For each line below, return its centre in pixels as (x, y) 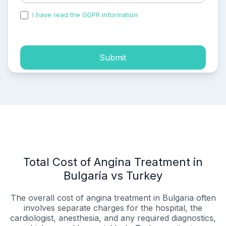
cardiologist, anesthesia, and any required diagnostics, (113, 218)
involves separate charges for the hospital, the (113, 208)
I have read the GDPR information (85, 15)
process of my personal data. (67, 23)
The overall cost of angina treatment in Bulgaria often (113, 198)
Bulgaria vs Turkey (113, 176)
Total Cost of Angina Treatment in (113, 162)
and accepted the (168, 15)
